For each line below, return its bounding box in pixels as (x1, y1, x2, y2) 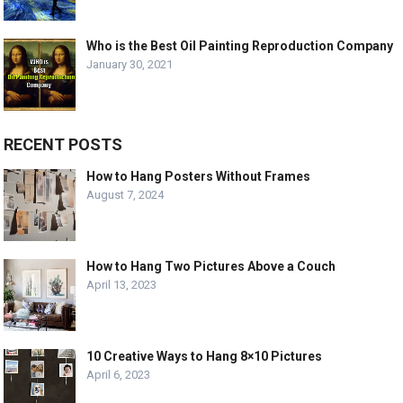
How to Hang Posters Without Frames (86, 168, 311, 184)
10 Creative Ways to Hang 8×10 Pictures (86, 348, 323, 363)
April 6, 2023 (86, 367, 151, 381)
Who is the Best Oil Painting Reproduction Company (86, 38, 394, 53)
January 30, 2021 (86, 57, 174, 71)
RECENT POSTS (4, 134, 123, 154)
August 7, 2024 (86, 187, 165, 201)
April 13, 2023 (86, 277, 157, 291)
